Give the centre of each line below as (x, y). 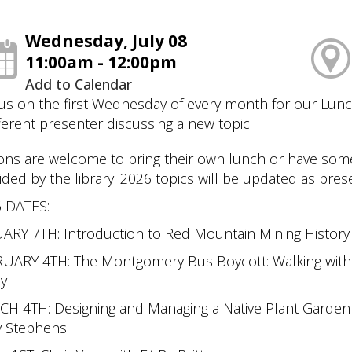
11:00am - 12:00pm (101, 62)
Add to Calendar (79, 84)
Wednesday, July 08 (106, 40)
